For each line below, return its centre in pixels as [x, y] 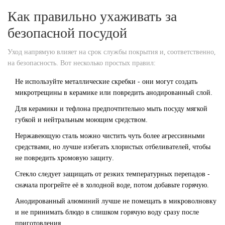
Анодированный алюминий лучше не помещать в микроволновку [116, 201]
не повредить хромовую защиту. [65, 158]
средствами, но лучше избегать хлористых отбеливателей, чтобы [113, 147]
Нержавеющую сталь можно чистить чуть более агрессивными [110, 136]
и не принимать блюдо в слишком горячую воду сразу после [107, 212]
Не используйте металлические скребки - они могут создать [106, 81]
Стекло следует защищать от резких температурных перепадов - [113, 174]
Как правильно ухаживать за [92, 17]
